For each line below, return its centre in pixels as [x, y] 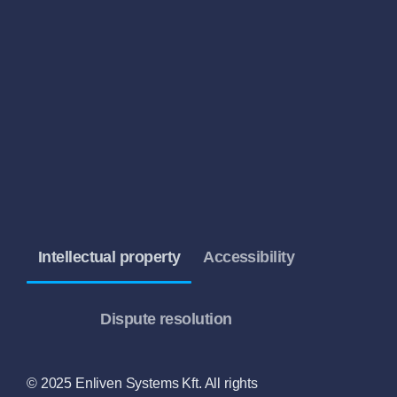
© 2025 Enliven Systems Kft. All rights [142, 384]
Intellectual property [109, 257]
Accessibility [249, 257]
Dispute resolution [166, 319]
